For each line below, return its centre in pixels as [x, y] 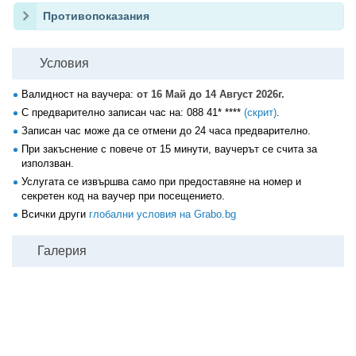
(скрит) [260, 112]
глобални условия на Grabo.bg [163, 214]
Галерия [62, 251]
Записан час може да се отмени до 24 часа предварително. [166, 131]
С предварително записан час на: [104, 112]
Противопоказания [96, 16]
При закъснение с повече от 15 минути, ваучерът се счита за [169, 149]
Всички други [55, 214]
